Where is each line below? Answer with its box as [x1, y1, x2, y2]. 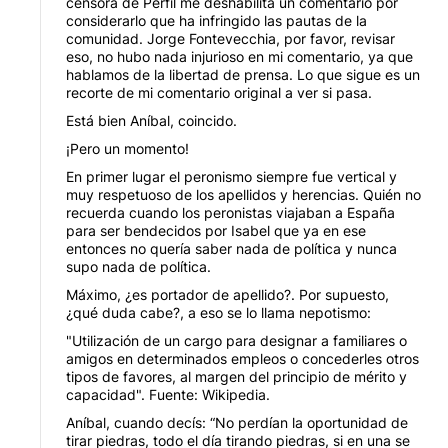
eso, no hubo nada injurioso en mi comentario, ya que [66, 47, 413, 65]
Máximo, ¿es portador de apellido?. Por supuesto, [66, 285, 389, 303]
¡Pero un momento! [66, 139, 189, 157]
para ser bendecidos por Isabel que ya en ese [66, 221, 366, 239]
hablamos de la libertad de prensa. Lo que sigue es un [66, 65, 420, 83]
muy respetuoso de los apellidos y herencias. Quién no [66, 185, 421, 203]
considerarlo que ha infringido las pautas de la [66, 11, 367, 29]
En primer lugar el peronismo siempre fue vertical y [66, 167, 397, 185]
